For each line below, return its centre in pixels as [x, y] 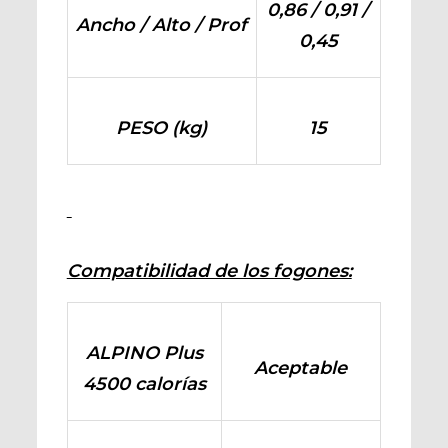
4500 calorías [144, 384]
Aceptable [301, 368]
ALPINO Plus [144, 353]
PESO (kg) [162, 128]
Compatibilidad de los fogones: [209, 271]
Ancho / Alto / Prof [162, 25]
